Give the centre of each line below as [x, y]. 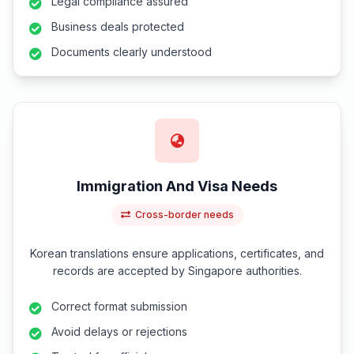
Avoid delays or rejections [119, 331]
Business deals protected [118, 26]
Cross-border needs [184, 214]
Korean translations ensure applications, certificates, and [177, 253]
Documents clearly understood [132, 51]
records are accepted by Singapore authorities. [177, 270]
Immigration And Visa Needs [177, 186]
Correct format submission [119, 306]
